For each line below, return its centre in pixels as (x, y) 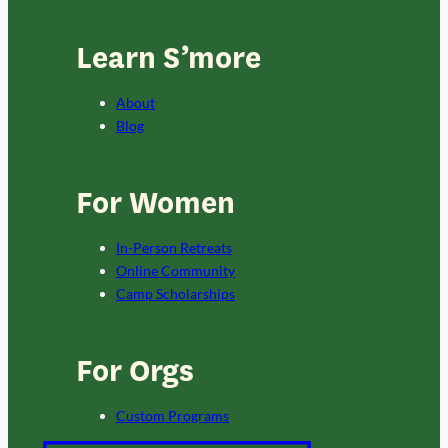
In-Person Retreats (174, 247)
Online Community (176, 270)
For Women (156, 203)
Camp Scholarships (176, 293)
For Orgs (135, 371)
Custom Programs (173, 416)
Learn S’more (169, 57)
